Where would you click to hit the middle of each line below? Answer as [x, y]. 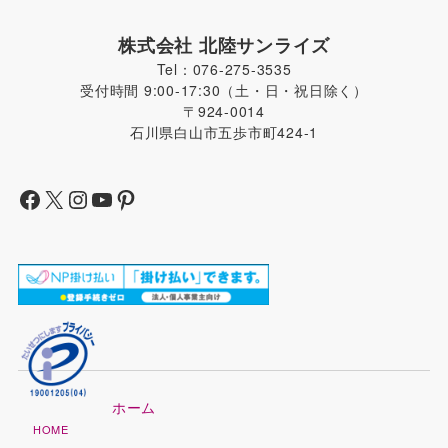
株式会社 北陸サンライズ [224, 44]
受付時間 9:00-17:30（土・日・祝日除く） [224, 89]
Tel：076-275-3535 [224, 68]
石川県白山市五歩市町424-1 [224, 131]
